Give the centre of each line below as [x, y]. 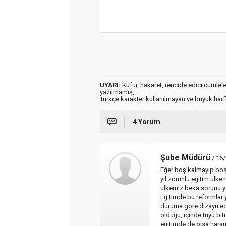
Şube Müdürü [185, 158]
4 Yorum [147, 122]
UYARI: [110, 85]
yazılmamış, [117, 92]
